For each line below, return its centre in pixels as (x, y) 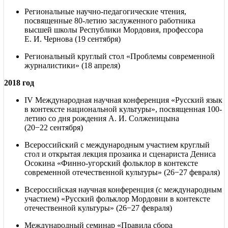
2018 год (19, 82)
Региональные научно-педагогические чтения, (105, 11)
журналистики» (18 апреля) (72, 65)
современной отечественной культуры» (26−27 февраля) (122, 172)
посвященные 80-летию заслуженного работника (110, 20)
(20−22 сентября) (54, 127)
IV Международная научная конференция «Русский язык (123, 100)
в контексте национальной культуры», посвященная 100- (123, 109)
